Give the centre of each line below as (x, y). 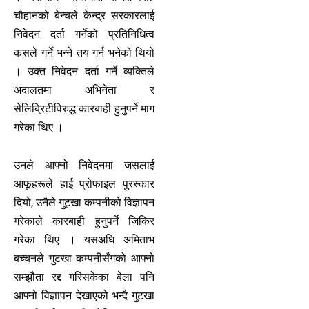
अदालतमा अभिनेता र (84, 90)
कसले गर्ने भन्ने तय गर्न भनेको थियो (84, 53)
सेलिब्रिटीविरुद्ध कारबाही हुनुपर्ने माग (84, 109)
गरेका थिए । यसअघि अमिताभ (84, 240)
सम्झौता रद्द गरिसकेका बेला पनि (84, 277)
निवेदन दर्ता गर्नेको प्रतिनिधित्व (84, 34)
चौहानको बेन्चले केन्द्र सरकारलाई (84, 16)
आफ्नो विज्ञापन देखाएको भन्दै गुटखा (84, 296)
